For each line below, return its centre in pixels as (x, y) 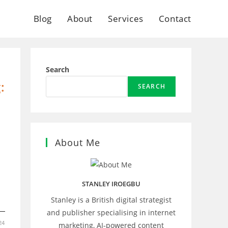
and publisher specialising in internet (111, 212)
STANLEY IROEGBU (111, 183)
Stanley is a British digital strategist (111, 199)
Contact (175, 19)
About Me (78, 142)
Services (125, 19)
